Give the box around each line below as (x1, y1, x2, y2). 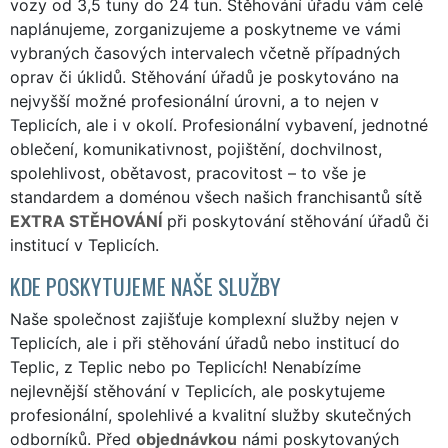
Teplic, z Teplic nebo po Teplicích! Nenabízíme (10, 356, 361, 377)
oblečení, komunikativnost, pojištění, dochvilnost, (10, 138, 382, 159)
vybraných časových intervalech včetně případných (10, 42, 400, 63)
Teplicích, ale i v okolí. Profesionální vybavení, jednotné (10, 114, 428, 135)
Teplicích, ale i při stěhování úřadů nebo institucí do (10, 332, 400, 353)
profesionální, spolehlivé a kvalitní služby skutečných (10, 404, 411, 425)
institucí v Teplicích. (10, 234, 159, 255)
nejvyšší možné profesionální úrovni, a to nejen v (10, 90, 379, 111)
